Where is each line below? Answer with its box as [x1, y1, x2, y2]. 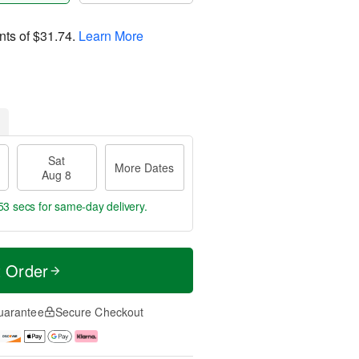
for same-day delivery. [35, 198, 147, 214]
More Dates [115, 159, 175, 175]
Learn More [79, 26, 143, 45]
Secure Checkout [54, 304, 144, 320]
